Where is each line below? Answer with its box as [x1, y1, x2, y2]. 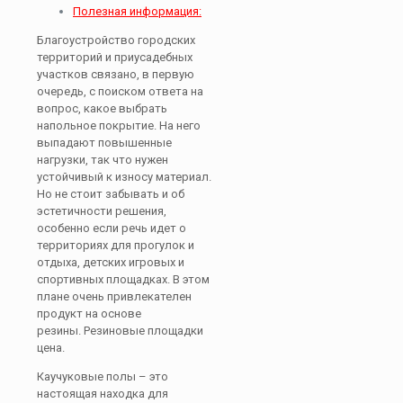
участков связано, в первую [37, 67, 194, 81]
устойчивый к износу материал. [37, 170, 211, 184]
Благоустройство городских [37, 33, 195, 47]
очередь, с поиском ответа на [37, 85, 203, 98]
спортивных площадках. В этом [37, 273, 210, 286]
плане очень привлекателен [37, 290, 192, 303]
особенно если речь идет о [37, 221, 186, 235]
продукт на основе [37, 307, 141, 320]
